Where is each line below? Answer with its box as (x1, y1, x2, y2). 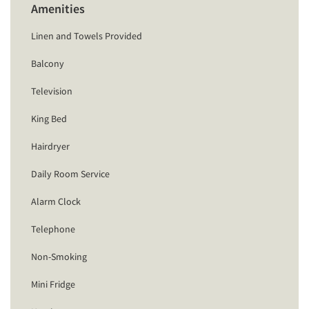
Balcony (31, 57, 64, 70)
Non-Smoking (31, 250, 87, 263)
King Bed (31, 112, 67, 125)
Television (31, 84, 72, 97)
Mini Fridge (31, 277, 75, 290)
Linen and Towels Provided (31, 29, 142, 42)
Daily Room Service (31, 167, 110, 180)
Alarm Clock (31, 195, 81, 208)
